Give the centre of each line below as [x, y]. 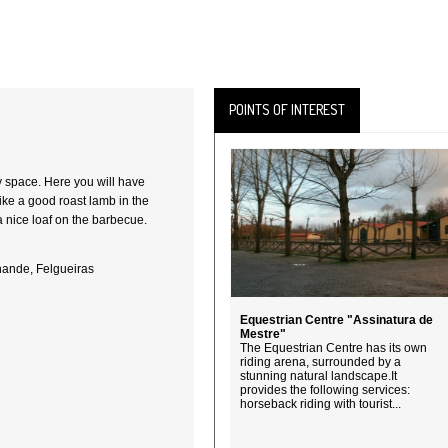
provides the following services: [325, 390]
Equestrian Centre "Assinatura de [336, 320]
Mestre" [263, 334]
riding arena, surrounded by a [320, 362]
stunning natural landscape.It [318, 376]
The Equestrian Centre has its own [333, 348]
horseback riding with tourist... [320, 404]
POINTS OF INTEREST [287, 109]
